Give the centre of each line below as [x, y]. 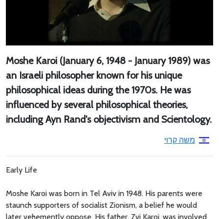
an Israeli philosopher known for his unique [94, 75]
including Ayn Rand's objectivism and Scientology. [109, 119]
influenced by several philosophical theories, [97, 104]
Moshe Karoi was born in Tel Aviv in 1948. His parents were [104, 193]
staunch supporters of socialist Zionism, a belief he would [101, 205]
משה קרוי [179, 140]
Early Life [22, 170]
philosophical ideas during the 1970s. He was [98, 90]
